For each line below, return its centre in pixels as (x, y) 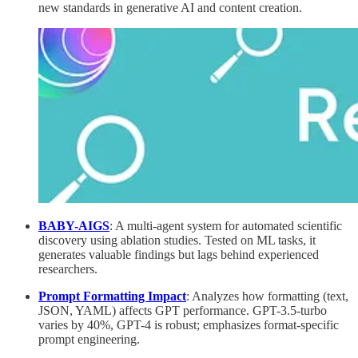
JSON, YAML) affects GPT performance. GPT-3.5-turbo (183, 311)
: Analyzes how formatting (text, (267, 296)
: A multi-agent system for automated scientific (226, 226)
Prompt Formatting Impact (112, 296)
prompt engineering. (89, 340)
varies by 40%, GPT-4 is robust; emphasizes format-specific (189, 325)
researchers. (68, 269)
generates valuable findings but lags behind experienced (179, 255)
